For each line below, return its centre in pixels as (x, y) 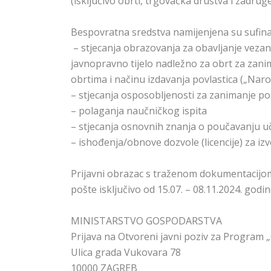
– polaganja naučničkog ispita (139, 111)
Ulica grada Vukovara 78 (126, 253)
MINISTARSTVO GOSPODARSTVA (146, 221)
